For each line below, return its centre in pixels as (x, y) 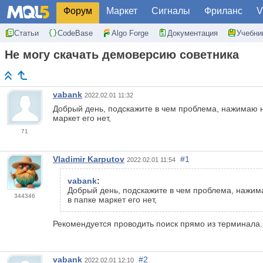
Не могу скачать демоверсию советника (122, 55)
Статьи (26, 33)
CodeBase (75, 33)
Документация (193, 33)
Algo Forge (130, 33)
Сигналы (171, 11)
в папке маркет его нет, (113, 200)
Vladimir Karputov (89, 159)
